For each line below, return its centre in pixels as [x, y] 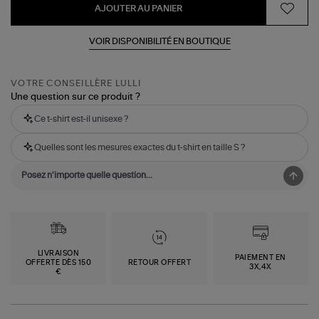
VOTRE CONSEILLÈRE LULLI [76, 84]
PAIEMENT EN [261, 258]
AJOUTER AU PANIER [138, 8]
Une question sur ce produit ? [76, 98]
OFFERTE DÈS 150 [58, 262]
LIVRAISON [58, 253]
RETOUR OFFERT [159, 262]
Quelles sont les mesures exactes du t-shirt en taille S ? [140, 148]
